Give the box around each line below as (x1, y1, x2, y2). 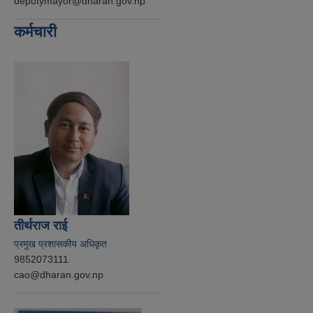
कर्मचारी (14, 22, 57, 41)
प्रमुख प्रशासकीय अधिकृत (14, 238, 107, 249)
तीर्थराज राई (14, 218, 67, 233)
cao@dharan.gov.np (14, 268, 103, 280)
